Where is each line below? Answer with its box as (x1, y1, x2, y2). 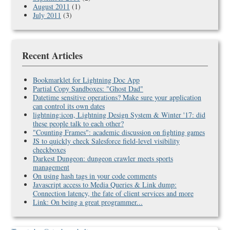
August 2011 (32, 2, 70, 11)
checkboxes (32, 144, 66, 155)
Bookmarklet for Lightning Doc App (32, 74, 140, 85)
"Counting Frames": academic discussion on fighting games (32, 127, 205, 137)
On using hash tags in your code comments (32, 170, 157, 181)
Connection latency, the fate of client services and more (32, 188, 194, 198)
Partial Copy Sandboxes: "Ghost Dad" (32, 83, 143, 93)
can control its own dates (32, 101, 105, 111)
